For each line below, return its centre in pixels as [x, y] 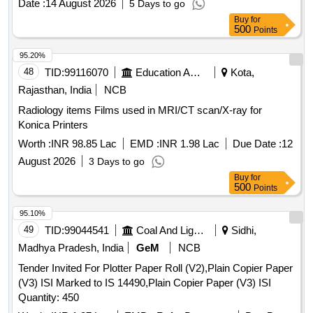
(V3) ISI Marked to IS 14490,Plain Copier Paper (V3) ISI [145, 283]
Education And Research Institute [195, 73]
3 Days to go [117, 162]
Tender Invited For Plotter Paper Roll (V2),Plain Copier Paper [155, 268]
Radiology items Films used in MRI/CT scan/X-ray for [56, 110]
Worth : [35, 144]
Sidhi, [242, 231]
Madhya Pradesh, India [71, 248]
